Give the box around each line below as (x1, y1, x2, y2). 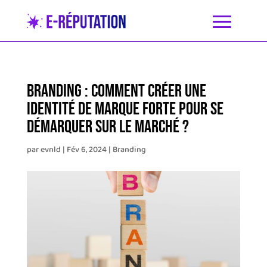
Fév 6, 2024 (66, 143, 107, 157)
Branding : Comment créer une (26, 80, 206, 102)
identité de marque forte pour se (26, 98, 223, 120)
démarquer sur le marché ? (26, 116, 189, 138)
